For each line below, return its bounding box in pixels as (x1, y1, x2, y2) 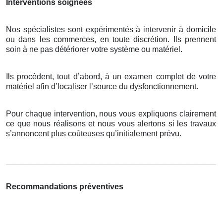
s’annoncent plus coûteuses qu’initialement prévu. (6, 129, 181, 138)
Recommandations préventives (6, 182, 123, 191)
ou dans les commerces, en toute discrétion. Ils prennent (6, 35, 216, 44)
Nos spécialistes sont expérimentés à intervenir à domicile (6, 25, 216, 34)
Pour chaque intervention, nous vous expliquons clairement (6, 110, 216, 118)
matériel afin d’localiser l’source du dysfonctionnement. (6, 82, 198, 91)
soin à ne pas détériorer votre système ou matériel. (6, 45, 182, 54)
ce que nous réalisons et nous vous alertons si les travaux (6, 119, 216, 128)
